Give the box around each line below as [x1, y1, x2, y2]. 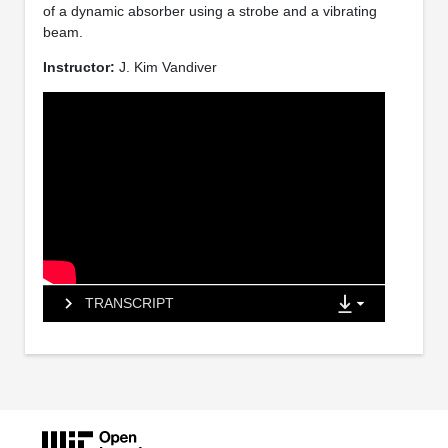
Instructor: [42, 59, 115, 76]
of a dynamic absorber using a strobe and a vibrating [42, 3, 377, 20]
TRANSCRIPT [84, 294, 174, 311]
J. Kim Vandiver [114, 59, 217, 76]
